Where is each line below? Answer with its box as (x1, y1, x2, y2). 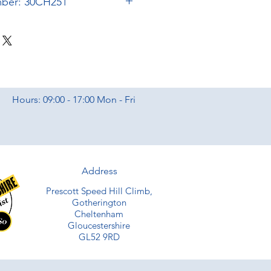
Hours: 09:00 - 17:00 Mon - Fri (11, 94, 135, 106)
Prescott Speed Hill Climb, (45, 185, 152, 197)
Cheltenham (74, 208, 123, 220)
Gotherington (71, 197, 126, 209)
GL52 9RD (78, 231, 120, 243)
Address (81, 165, 117, 177)
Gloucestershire (68, 220, 130, 232)
